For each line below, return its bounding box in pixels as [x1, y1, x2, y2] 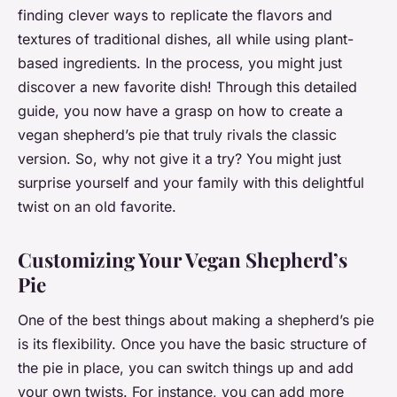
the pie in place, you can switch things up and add [18, 358, 354, 377]
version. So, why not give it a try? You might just [18, 150, 341, 168]
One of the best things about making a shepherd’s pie [18, 310, 374, 329]
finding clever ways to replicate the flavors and [18, 6, 332, 25]
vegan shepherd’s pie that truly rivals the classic [18, 126, 337, 144]
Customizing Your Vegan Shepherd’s [18, 246, 347, 274]
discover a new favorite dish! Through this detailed [18, 78, 357, 97]
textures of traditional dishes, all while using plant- [18, 30, 354, 49]
